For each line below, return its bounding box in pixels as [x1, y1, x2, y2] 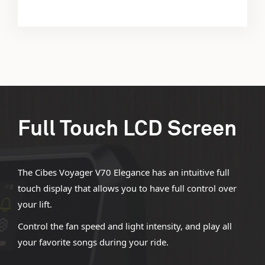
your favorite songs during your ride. [17, 236, 169, 248]
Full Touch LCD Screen [17, 119, 237, 141]
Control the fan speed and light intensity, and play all [17, 220, 232, 232]
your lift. [17, 198, 52, 211]
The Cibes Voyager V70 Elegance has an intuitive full [17, 166, 230, 179]
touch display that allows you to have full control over [17, 182, 237, 195]
